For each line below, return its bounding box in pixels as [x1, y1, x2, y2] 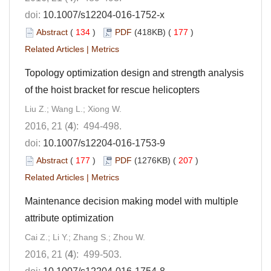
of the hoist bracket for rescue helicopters [25, 84, 200, 95]
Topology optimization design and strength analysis [25, 67, 244, 78]
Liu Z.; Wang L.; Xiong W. [25, 103, 122, 114]
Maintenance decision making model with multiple [25, 195, 238, 206]
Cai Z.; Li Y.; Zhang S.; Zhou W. [25, 232, 145, 242]
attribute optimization [25, 212, 114, 223]
